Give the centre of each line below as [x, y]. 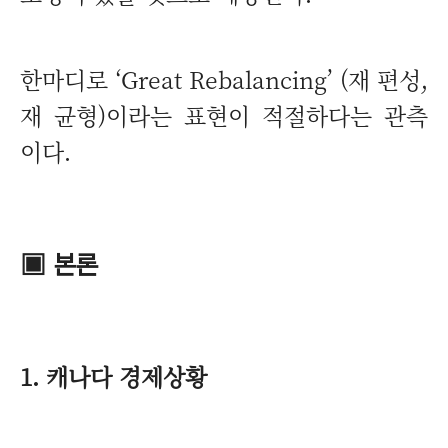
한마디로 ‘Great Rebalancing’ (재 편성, [224, 79]
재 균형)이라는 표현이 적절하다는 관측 [224, 115]
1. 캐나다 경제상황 [113, 375]
